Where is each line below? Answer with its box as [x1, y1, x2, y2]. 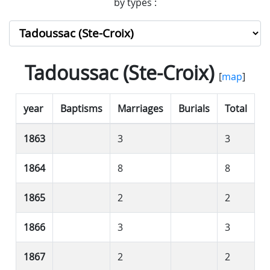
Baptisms [60, 101, 102, 115]
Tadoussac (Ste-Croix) [25, 59, 214, 86]
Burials [178, 101, 210, 115]
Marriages [117, 101, 163, 115]
